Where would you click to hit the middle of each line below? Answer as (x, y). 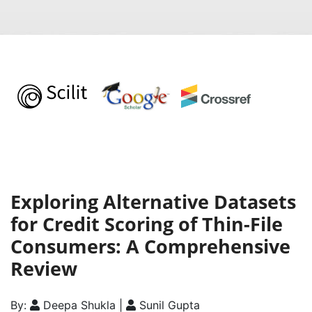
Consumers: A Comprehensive (150, 247)
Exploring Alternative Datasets (153, 202)
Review (44, 269)
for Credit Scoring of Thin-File (147, 224)
